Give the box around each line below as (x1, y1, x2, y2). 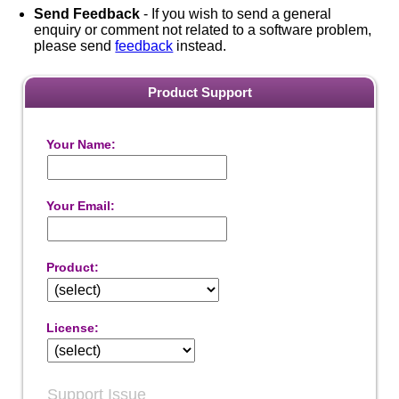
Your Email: (45, 199, 115, 213)
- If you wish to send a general (140, 6, 332, 22)
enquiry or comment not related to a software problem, (34, 22, 372, 38)
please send (34, 38, 116, 54)
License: (45, 321, 99, 335)
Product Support (147, 85, 252, 101)
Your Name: (45, 137, 116, 151)
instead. (173, 38, 227, 54)
